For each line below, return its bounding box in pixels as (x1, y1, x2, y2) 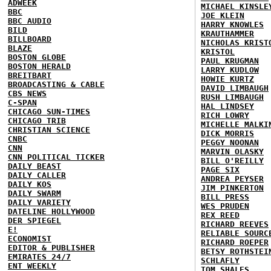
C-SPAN (8, 98, 37, 107)
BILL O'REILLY (201, 156, 264, 165)
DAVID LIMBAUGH (201, 83, 269, 93)
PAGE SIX (201, 165, 240, 174)
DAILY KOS (8, 180, 51, 189)
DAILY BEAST (8, 162, 61, 171)
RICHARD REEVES (201, 220, 269, 229)
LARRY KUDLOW (201, 65, 259, 74)
